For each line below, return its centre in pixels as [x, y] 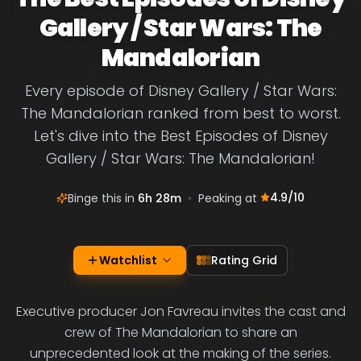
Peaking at [229, 198]
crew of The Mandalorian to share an [180, 332]
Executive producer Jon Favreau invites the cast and [180, 311]
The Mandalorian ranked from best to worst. [180, 113]
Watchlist [128, 260]
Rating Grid [244, 260]
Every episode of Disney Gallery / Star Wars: [180, 91]
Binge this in [103, 198]
